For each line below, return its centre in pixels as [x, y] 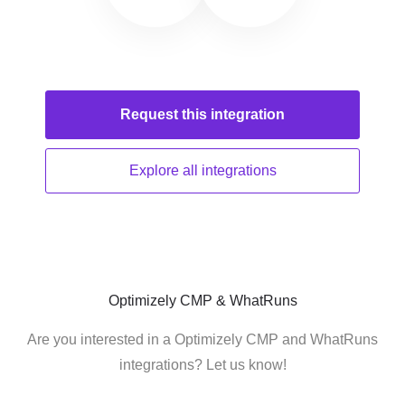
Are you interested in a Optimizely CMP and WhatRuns [202, 339]
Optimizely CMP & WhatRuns [202, 301]
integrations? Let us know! [202, 365]
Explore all [165, 170]
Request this [165, 114]
